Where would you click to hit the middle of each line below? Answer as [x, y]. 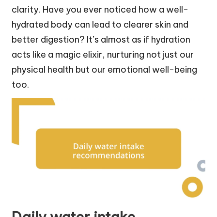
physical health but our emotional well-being [104, 70]
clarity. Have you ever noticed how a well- [100, 10]
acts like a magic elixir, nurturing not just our [103, 55]
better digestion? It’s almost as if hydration [101, 40]
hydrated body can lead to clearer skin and [100, 25]
